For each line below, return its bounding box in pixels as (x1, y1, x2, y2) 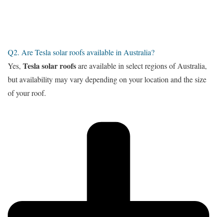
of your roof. (8, 87, 46, 98)
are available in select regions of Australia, (76, 60, 207, 71)
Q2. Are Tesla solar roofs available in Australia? (8, 46, 155, 57)
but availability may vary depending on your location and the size (8, 74, 206, 84)
